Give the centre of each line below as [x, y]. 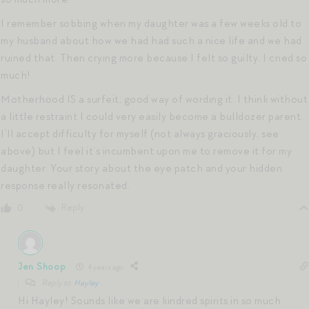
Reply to [57, 283]
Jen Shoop [42, 266]
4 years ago [105, 267]
